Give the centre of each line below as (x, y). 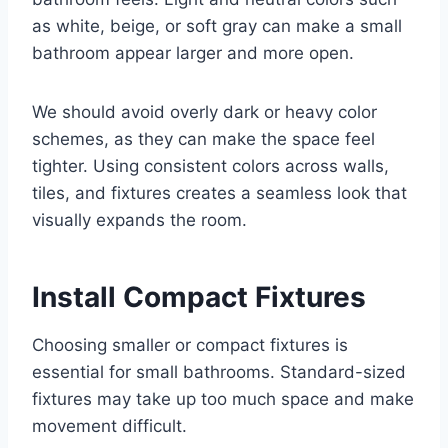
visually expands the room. (139, 220)
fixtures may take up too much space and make (223, 399)
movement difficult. (109, 426)
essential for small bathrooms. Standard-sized (219, 372)
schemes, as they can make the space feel (203, 139)
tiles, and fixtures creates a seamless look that (219, 193)
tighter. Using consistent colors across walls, (210, 166)
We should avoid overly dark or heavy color (204, 112)
